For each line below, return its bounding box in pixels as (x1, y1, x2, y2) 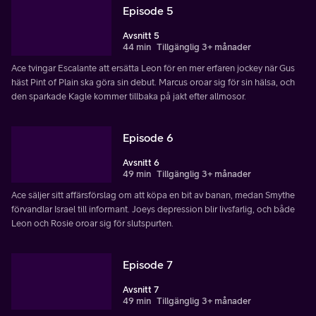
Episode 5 (123, 4, 174, 18)
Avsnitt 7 (123, 284, 159, 296)
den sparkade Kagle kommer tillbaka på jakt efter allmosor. (11, 91, 246, 102)
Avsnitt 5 (123, 30, 159, 42)
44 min (123, 42, 151, 53)
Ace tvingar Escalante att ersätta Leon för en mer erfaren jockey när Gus (11, 63, 295, 74)
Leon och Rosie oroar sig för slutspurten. (11, 218, 174, 229)
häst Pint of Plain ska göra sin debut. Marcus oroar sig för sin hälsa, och (11, 77, 295, 88)
